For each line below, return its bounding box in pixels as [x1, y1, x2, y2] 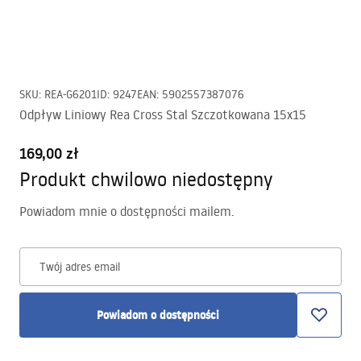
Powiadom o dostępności [97, 307, 219, 323]
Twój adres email [39, 259, 120, 274]
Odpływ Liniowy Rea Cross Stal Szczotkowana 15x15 [19, 106, 306, 122]
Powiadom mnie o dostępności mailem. [19, 203, 234, 219]
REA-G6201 [44, 87, 97, 102]
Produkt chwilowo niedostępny [19, 166, 273, 191]
